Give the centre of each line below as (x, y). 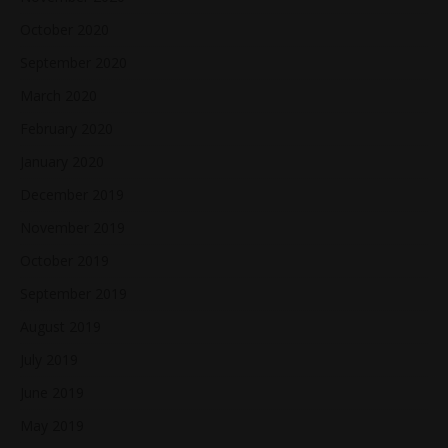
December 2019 (72, 195)
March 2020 (58, 96)
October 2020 (64, 30)
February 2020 (66, 129)
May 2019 (52, 426)
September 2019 (73, 294)
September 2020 (73, 63)
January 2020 (62, 162)
